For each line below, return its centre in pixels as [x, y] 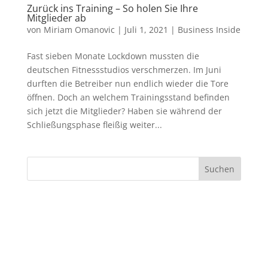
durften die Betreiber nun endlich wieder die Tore [127, 83]
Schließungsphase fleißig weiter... [94, 124]
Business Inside [209, 29]
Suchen [220, 169]
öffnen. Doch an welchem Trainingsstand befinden [128, 97]
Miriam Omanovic [79, 29]
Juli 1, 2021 [146, 29]
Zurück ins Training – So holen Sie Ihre [112, 8]
